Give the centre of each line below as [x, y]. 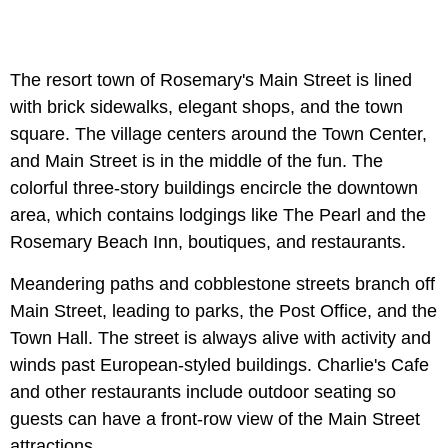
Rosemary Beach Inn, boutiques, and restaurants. [208, 241]
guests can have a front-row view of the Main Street [215, 418]
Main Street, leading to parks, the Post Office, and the [223, 310]
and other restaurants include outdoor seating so [203, 391]
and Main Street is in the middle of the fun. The [196, 160]
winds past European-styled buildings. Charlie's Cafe [219, 364]
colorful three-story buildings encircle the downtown [214, 187]
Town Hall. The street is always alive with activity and [220, 337]
